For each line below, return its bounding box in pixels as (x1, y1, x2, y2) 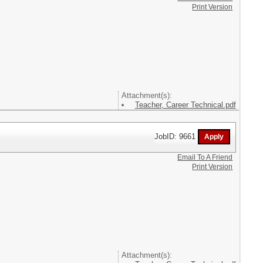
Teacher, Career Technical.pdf (134, 100, 236, 109)
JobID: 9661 (154, 131, 198, 141)
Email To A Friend (177, 153, 233, 161)
